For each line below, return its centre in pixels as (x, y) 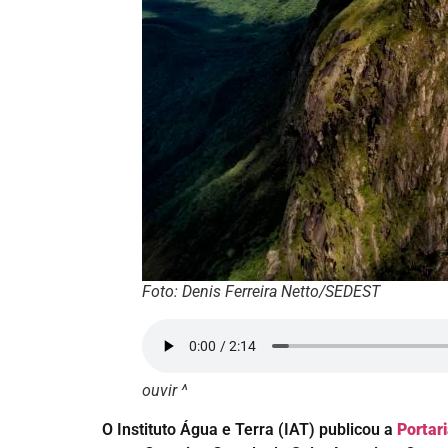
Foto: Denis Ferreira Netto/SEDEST (261, 292)
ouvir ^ (164, 391)
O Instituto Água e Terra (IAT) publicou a (249, 430)
